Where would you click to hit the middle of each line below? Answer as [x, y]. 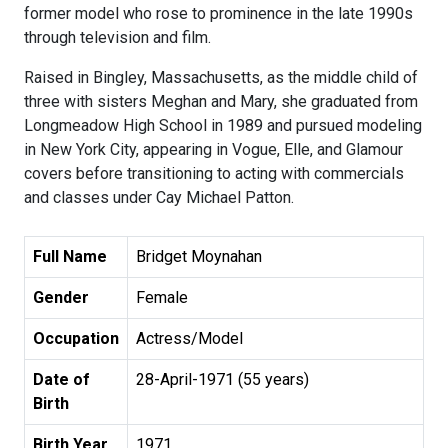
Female [162, 298]
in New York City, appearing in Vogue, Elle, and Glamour [213, 150]
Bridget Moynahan [199, 257]
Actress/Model [189, 339]
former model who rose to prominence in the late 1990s [218, 14]
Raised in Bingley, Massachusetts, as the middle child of [221, 78]
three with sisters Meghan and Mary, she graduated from [221, 102]
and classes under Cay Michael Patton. [161, 198]
